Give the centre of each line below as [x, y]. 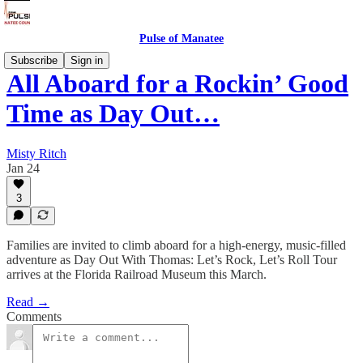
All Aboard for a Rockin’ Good [177, 84]
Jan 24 [23, 168]
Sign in [87, 60]
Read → [28, 302]
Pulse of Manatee [181, 38]
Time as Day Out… [113, 114]
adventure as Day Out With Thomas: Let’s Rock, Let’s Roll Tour [172, 260]
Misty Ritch [36, 153]
